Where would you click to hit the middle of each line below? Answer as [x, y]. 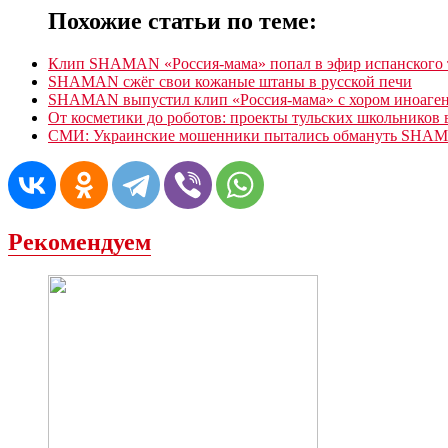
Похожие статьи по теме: [182, 20]
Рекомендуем [79, 241]
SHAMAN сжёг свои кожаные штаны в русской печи [230, 81]
